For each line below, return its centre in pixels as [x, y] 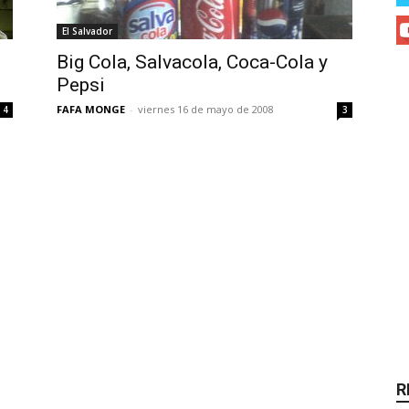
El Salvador [87, 31]
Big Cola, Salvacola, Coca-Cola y [192, 62]
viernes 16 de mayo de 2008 [206, 109]
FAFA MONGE [91, 109]
